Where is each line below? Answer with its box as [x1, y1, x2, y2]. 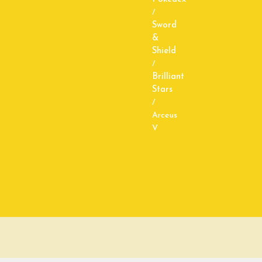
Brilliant [152, 72, 184, 81]
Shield [152, 46, 176, 56]
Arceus [152, 111, 177, 120]
